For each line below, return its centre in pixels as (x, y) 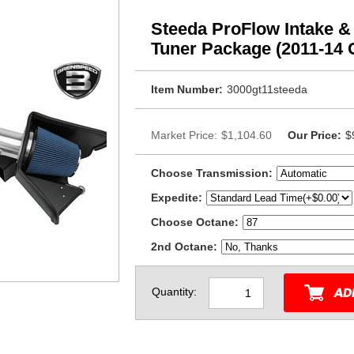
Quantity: (174, 292)
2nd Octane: (184, 247)
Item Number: (187, 89)
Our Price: (314, 135)
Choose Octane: (195, 222)
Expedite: (177, 198)
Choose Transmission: (212, 173)
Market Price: (184, 135)
